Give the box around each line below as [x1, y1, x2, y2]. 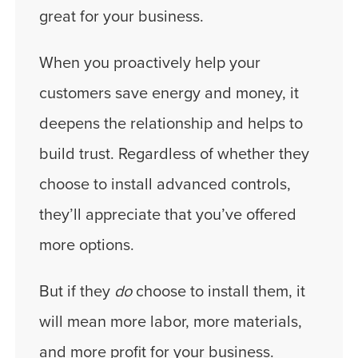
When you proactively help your [39, 53, 261, 73]
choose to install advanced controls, [39, 174, 291, 194]
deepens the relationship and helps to [39, 113, 303, 133]
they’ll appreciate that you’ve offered [39, 205, 296, 225]
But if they [39, 281, 114, 301]
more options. [39, 235, 134, 255]
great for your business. [39, 6, 204, 26]
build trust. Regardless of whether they [39, 144, 309, 164]
